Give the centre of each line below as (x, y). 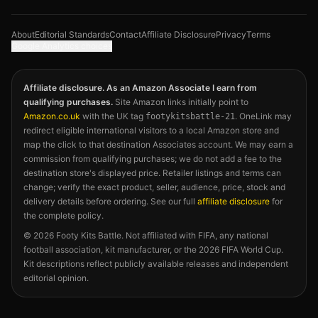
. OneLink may (263, 116)
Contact (125, 34)
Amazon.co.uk (52, 116)
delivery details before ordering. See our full (109, 201)
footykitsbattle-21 (190, 116)
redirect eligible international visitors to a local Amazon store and (151, 130)
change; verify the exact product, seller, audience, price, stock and (154, 187)
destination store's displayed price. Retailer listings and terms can (152, 173)
